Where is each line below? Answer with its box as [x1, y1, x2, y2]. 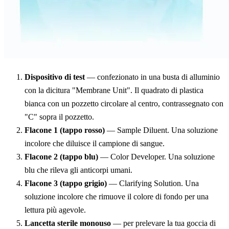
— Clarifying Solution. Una [107, 178, 199, 188]
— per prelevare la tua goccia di [111, 218, 216, 227]
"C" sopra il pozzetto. [25, 112, 94, 121]
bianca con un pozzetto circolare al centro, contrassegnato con [25, 99, 223, 108]
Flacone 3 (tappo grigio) [25, 178, 107, 188]
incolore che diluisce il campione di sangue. [25, 139, 165, 148]
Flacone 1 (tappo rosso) [25, 125, 105, 134]
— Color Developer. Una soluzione [98, 152, 215, 161]
